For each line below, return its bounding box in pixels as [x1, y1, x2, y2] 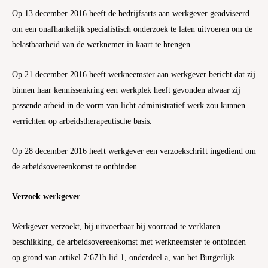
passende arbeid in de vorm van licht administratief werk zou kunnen [12, 100, 245, 110]
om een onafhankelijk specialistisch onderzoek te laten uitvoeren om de [12, 24, 252, 33]
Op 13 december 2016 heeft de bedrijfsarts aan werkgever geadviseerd [12, 8, 249, 18]
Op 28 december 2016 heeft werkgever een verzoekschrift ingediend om [12, 146, 256, 156]
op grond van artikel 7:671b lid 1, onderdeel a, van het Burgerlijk [12, 252, 234, 262]
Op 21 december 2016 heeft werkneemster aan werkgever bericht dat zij [12, 69, 255, 79]
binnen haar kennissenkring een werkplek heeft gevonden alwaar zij [12, 85, 240, 95]
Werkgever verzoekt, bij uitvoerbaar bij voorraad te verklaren [12, 221, 220, 231]
